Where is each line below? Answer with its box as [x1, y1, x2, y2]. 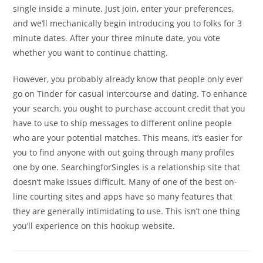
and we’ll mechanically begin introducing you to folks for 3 [13, 18, 242, 29]
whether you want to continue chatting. [13, 47, 168, 58]
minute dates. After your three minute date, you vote [13, 32, 221, 43]
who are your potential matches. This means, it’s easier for [13, 132, 243, 143]
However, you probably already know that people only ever [13, 73, 244, 85]
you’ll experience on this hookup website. [13, 220, 176, 231]
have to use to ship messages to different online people [13, 117, 232, 129]
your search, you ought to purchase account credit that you [13, 103, 246, 114]
